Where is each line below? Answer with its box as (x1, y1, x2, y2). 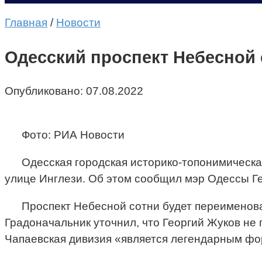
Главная (5, 16, 47, 29)
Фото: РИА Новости (21, 129, 125, 142)
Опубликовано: (5, 85, 83, 98)
